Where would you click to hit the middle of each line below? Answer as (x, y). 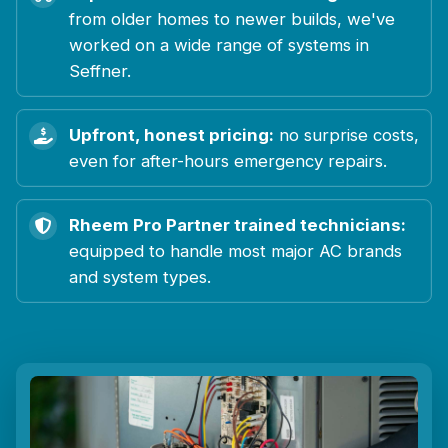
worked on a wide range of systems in (219, 44)
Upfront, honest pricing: (171, 134)
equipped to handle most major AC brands (235, 250)
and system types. (140, 276)
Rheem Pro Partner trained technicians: (237, 224)
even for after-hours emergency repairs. (228, 160)
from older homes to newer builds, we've (232, 18)
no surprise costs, (346, 134)
